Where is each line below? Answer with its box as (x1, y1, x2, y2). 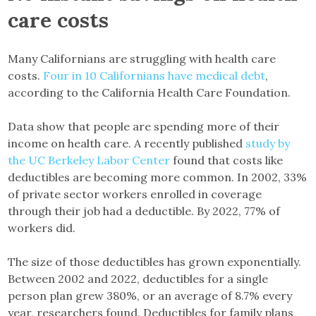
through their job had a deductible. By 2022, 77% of (8, 203, 281, 218)
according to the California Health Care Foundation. (8, 85, 291, 99)
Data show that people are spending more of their (8, 119, 280, 133)
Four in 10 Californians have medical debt (43, 68, 266, 83)
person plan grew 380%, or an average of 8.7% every (8, 288, 293, 303)
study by (245, 135, 291, 150)
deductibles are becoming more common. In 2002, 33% (8, 169, 308, 184)
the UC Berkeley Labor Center (8, 152, 171, 167)
